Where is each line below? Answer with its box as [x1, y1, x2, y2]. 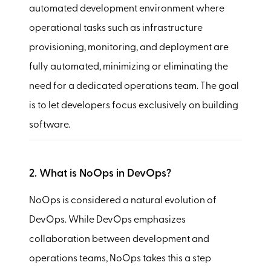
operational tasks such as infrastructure [29, 23, 203, 33]
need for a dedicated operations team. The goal [29, 81, 239, 91]
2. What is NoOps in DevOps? [29, 168, 171, 180]
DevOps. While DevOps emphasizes [29, 215, 186, 225]
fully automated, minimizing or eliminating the [29, 62, 228, 72]
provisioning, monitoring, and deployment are [29, 42, 229, 53]
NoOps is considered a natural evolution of [29, 195, 217, 206]
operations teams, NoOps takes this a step [29, 253, 211, 264]
